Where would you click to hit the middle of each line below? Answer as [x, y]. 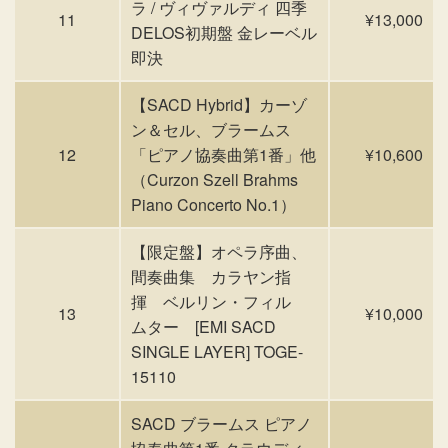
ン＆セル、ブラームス [211, 129]
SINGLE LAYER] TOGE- [217, 351]
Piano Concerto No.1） [213, 204]
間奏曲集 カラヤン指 [211, 276]
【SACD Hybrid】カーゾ [219, 104]
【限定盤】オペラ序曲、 [219, 251]
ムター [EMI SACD [203, 326]
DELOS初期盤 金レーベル [224, 32]
